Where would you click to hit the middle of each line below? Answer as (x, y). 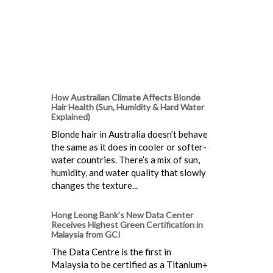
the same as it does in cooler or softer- (129, 147)
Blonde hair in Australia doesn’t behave (129, 134)
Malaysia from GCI (86, 235)
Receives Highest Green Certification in (127, 225)
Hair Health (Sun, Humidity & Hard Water (128, 107)
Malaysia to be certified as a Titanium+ (129, 265)
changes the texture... (94, 186)
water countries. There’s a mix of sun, (126, 160)
